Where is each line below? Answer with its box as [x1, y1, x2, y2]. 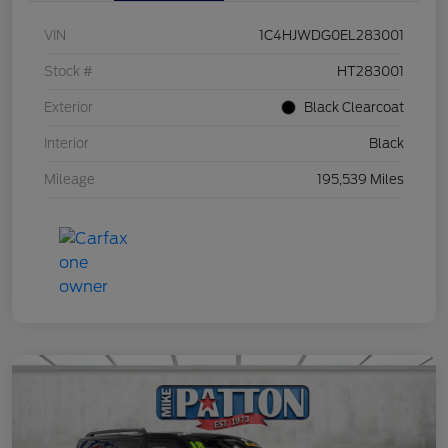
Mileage [44, 171, 95, 187]
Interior [44, 135, 89, 151]
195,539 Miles [317, 171, 404, 187]
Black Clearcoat [304, 99, 404, 115]
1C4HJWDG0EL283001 [259, 27, 404, 43]
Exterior [44, 99, 93, 115]
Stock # [44, 63, 93, 79]
